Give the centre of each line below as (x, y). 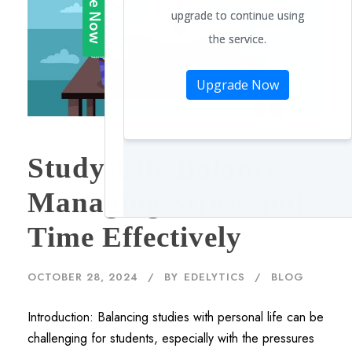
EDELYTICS (214, 277)
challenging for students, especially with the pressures (171, 338)
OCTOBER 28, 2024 (83, 277)
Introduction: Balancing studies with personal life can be (176, 317)
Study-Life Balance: (159, 167)
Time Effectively (135, 236)
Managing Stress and (166, 202)
